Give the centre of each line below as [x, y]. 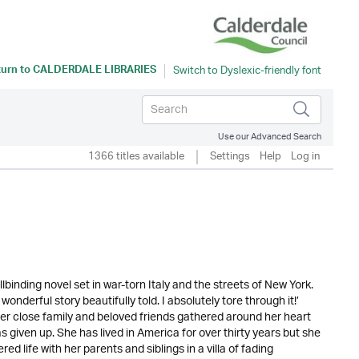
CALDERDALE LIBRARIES [95, 71]
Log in [305, 157]
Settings [230, 157]
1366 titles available [136, 157]
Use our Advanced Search [270, 137]
